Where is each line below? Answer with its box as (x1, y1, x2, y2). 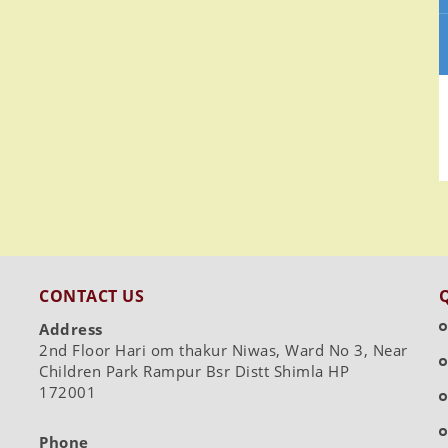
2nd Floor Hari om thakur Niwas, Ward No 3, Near (39, 340, 408, 360)
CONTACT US (39, 285, 144, 307)
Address (39, 319, 103, 339)
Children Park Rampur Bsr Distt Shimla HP (39, 361, 349, 381)
